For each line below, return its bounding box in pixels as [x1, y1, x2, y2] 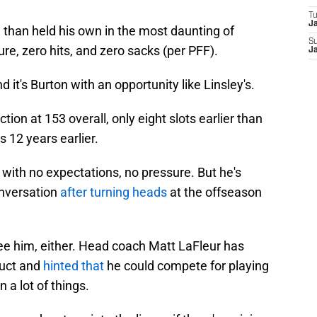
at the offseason [167, 185, 262, 200]
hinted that [43, 258, 104, 274]
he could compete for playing [104, 258, 269, 274]
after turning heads [60, 185, 167, 200]
